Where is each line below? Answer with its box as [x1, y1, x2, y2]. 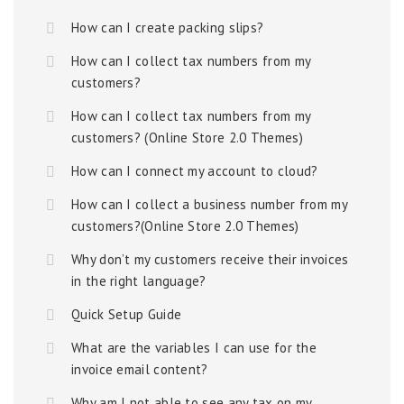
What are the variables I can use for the [71, 339, 317, 356]
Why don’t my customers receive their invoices [71, 251, 349, 268]
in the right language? [71, 272, 207, 289]
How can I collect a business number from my [71, 196, 347, 213]
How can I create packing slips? [71, 19, 264, 36]
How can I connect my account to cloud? [71, 162, 318, 179]
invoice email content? [71, 361, 208, 378]
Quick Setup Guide [71, 306, 182, 323]
